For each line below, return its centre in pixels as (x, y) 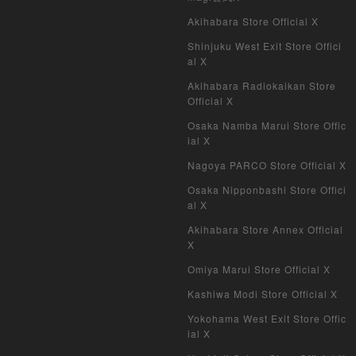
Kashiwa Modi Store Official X (263, 294)
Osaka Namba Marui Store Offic (267, 126)
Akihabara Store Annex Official (265, 230)
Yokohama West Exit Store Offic (267, 319)
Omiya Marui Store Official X (259, 269)
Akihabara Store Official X (253, 21)
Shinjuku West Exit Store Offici (265, 46)
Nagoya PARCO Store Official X (267, 165)
